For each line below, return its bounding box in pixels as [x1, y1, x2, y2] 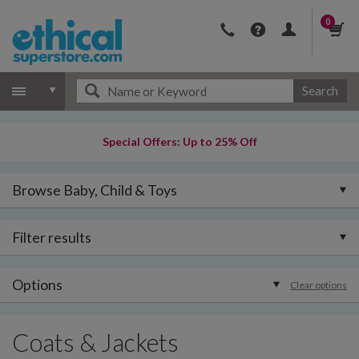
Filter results [12, 228, 91, 246]
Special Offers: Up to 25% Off [102, 135, 257, 148]
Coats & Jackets [12, 328, 179, 357]
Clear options [290, 279, 347, 291]
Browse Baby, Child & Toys [12, 181, 177, 199]
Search [301, 83, 338, 98]
